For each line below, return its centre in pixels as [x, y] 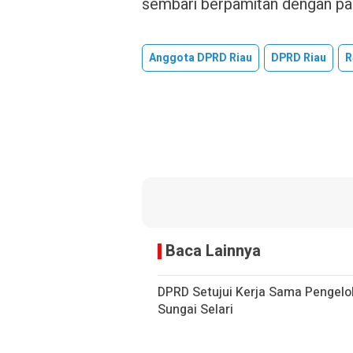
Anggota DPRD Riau [201, 58]
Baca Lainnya [213, 251]
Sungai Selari [195, 310]
